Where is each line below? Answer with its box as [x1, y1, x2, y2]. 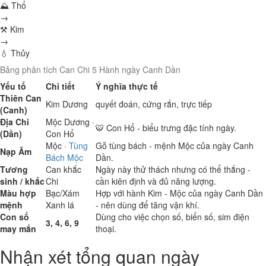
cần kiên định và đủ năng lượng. [96, 175, 216, 187]
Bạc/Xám [46, 187, 80, 199]
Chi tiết [46, 80, 75, 92]
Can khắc [46, 163, 81, 175]
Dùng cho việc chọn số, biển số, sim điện [96, 211, 249, 223]
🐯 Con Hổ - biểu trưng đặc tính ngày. [96, 122, 236, 134]
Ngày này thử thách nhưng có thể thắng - [96, 163, 251, 175]
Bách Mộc [46, 151, 83, 163]
